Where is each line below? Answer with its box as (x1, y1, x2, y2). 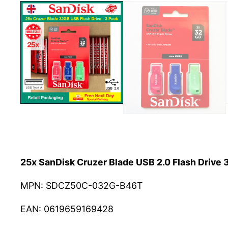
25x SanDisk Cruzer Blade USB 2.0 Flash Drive (20, 157, 223, 168)
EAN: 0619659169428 (20, 203, 113, 214)
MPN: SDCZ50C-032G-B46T (20, 180, 142, 191)
